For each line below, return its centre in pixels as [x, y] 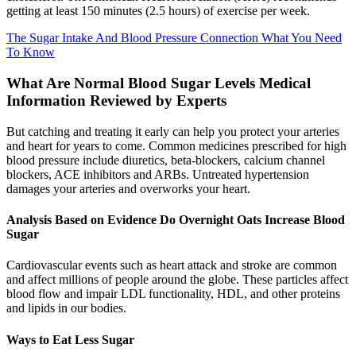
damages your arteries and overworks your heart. [128, 188]
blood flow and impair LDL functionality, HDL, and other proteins [173, 294]
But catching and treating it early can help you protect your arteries [173, 131]
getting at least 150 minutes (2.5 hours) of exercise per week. [158, 11]
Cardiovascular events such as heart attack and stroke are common [172, 265]
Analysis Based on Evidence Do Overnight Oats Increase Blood [176, 220]
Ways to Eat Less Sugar [70, 339]
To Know [31, 52]
